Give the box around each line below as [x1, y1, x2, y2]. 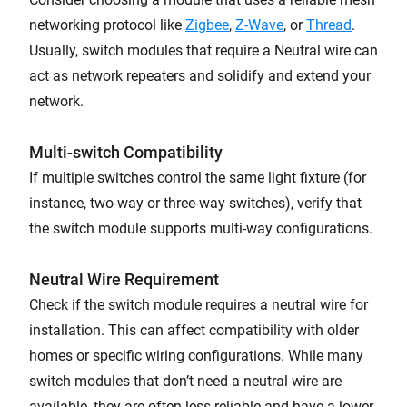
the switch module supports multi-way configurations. [29, 220, 372, 237]
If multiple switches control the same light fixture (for [29, 169, 366, 186]
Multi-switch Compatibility [29, 143, 223, 162]
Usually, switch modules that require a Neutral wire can [29, 42, 378, 59]
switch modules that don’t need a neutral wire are [29, 372, 342, 390]
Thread [306, 16, 352, 34]
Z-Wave [235, 16, 283, 34]
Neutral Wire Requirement [29, 270, 219, 289]
